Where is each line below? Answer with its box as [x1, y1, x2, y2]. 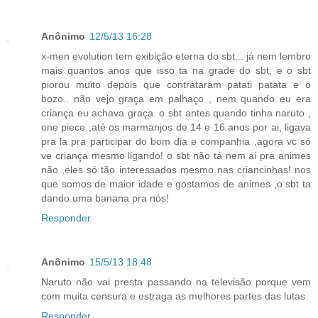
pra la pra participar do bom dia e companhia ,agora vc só [41, 136, 311, 148]
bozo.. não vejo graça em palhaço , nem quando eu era [41, 93, 311, 105]
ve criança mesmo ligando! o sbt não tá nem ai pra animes [41, 150, 311, 162]
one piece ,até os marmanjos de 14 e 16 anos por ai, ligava [41, 121, 311, 133]
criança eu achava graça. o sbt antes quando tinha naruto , [41, 107, 311, 119]
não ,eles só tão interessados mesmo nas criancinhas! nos [41, 164, 311, 176]
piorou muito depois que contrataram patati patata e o [41, 79, 311, 91]
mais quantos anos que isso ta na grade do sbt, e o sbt [41, 65, 311, 77]
